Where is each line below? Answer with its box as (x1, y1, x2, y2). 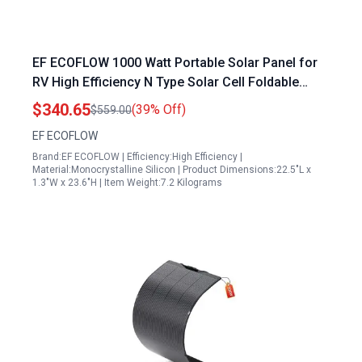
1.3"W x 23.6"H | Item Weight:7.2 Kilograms (32, 177, 222, 188)
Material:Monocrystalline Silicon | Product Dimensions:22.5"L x (32, 164, 311, 175)
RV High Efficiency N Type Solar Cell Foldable (32, 74, 299, 90)
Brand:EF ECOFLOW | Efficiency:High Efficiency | (32, 151, 242, 162)
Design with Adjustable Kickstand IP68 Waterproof (32, 94, 330, 109)
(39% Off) (132, 102, 186, 117)
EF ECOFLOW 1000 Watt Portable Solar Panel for (32, 55, 318, 70)
